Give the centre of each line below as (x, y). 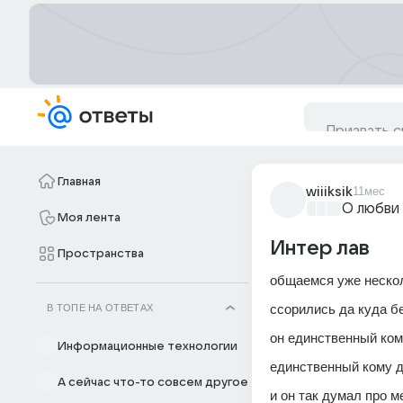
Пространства (101, 254)
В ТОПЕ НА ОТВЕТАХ (100, 308)
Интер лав (320, 248)
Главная (79, 182)
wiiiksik (329, 192)
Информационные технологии (148, 346)
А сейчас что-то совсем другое (153, 382)
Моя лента (89, 218)
